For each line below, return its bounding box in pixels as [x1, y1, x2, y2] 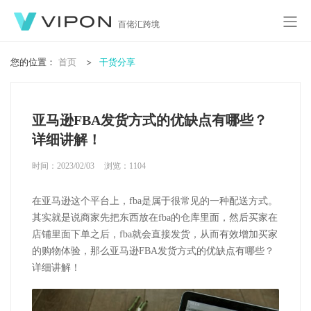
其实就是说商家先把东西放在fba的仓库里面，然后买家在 [32, 212, 278, 223]
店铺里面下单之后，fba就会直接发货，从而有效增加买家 [32, 229, 278, 239]
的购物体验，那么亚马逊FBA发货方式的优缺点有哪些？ [32, 246, 274, 256]
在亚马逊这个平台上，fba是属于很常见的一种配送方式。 [32, 196, 278, 206]
